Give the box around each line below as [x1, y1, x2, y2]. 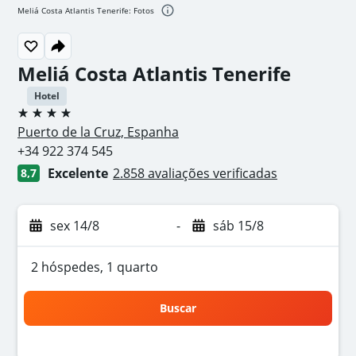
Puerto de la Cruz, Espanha [17, 123, 179, 141]
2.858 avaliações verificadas [113, 164, 277, 182]
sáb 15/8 [212, 217, 264, 234]
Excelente [48, 164, 108, 182]
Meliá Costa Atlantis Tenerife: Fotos [17, 5, 154, 17]
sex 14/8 [50, 217, 99, 234]
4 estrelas [17, 110, 75, 128]
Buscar [160, 300, 196, 315]
